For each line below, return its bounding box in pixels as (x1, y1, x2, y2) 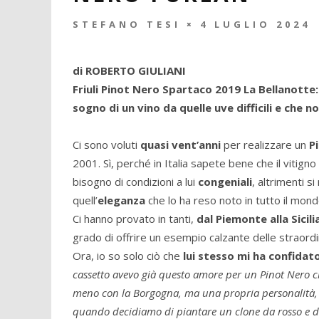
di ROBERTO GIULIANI (73, 63, 186, 78)
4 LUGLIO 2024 (200, 17, 310, 31)
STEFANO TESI (73, 17, 181, 31)
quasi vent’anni (137, 137, 221, 152)
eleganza (98, 192, 145, 207)
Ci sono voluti (73, 137, 137, 152)
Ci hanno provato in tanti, (73, 211, 197, 226)
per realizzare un (221, 137, 309, 152)
